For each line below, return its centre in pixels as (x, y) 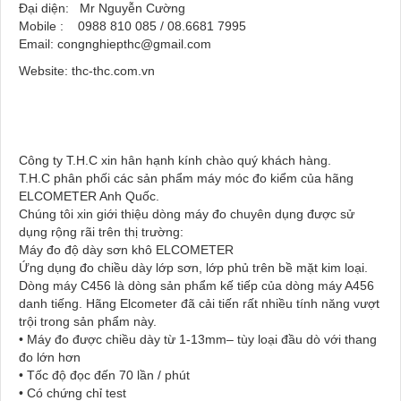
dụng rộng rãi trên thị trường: (101, 232)
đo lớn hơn (50, 358)
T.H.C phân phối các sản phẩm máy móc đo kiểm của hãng (186, 179)
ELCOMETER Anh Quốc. (89, 196)
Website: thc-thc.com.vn (87, 71)
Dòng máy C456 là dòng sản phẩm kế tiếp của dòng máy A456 (196, 286)
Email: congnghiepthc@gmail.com (115, 44)
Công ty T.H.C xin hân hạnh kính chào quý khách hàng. (175, 161)
